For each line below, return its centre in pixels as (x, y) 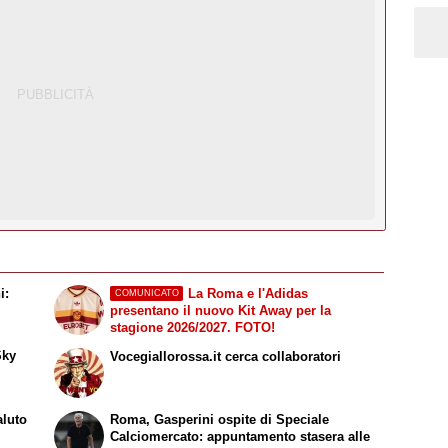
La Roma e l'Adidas (247, 293)
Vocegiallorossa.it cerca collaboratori (226, 357)
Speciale (303, 420)
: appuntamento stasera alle (285, 437)
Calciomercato (155, 437)
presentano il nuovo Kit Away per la (221, 310)
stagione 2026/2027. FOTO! (193, 327)
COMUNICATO (146, 293)
